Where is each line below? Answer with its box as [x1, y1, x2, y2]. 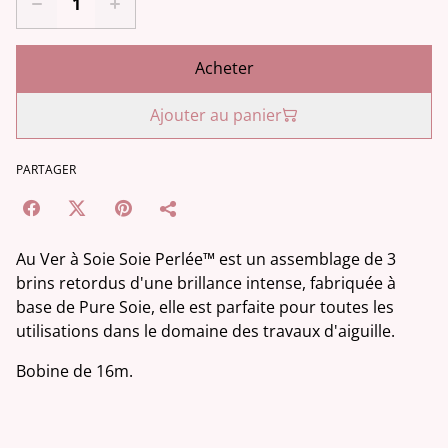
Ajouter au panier [150, 103, 282, 126]
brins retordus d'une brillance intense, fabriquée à [16, 271, 396, 294]
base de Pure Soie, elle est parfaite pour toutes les [16, 295, 394, 318]
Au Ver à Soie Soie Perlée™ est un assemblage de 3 [16, 247, 396, 270]
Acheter [194, 56, 254, 79]
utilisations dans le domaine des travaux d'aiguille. [16, 319, 395, 342]
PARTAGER [16, 160, 76, 178]
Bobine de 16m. [16, 359, 133, 382]
